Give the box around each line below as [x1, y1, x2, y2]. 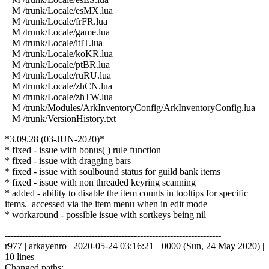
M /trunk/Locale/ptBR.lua [5, 59, 110, 70]
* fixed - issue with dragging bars [5, 155, 131, 166]
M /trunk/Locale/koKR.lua [5, 48, 113, 59]
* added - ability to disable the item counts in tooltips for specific [5, 187, 248, 198]
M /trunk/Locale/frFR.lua [5, 16, 107, 26]
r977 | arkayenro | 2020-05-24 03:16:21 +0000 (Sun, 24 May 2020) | [5, 240, 264, 251]
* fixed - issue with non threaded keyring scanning [5, 177, 196, 187]
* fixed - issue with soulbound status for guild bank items [5, 166, 220, 177]
